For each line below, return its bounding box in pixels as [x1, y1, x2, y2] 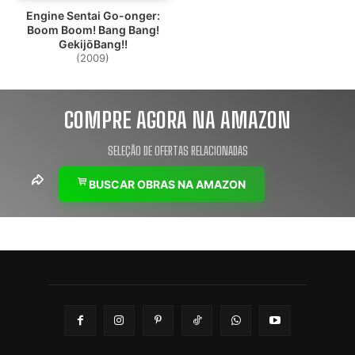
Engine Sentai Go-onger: [25, 9, 160, 23]
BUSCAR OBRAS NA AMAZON [86, 177, 246, 192]
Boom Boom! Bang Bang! [26, 23, 159, 37]
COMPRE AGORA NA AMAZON [64, 106, 291, 134]
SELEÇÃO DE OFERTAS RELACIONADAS [107, 143, 248, 158]
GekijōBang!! [58, 37, 128, 52]
